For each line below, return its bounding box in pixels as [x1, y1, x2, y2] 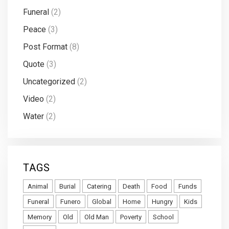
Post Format [23, 42, 67, 52]
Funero [60, 198, 81, 206]
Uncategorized [23, 77, 75, 87]
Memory [28, 213, 52, 221]
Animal [28, 182, 48, 191]
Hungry [152, 198, 173, 206]
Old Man [84, 213, 109, 221]
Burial [59, 182, 76, 191]
